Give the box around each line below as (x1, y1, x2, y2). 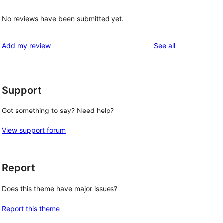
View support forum (2, 126, 66, 135)
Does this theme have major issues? (2, 184, 117, 193)
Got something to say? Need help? (2, 106, 114, 115)
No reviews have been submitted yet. (2, 14, 124, 23)
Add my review (2, 41, 51, 50)
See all (154, 41, 175, 50)
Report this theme (2, 204, 60, 213)
